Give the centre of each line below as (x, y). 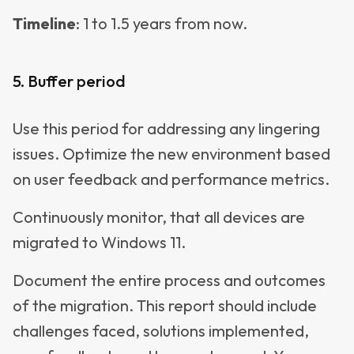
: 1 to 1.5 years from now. (162, 23)
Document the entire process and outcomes (169, 280)
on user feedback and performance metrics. (171, 179)
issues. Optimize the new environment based (171, 154)
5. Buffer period (69, 81)
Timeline (44, 23)
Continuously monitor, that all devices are (159, 217)
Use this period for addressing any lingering (166, 128)
